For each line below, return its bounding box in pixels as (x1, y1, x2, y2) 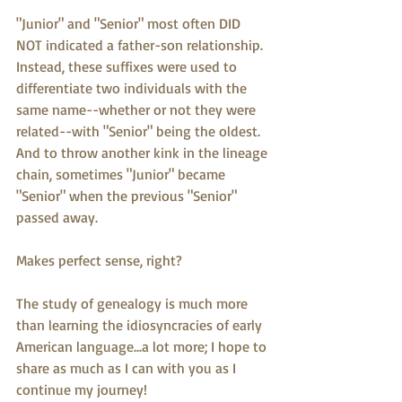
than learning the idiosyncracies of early (16, 316, 266, 334)
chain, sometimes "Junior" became (16, 165, 229, 183)
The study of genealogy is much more (16, 294, 251, 312)
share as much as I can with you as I (16, 359, 240, 377)
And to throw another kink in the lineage (16, 144, 271, 162)
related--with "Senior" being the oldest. (16, 122, 267, 140)
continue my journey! (16, 380, 147, 398)
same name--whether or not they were (16, 100, 259, 118)
